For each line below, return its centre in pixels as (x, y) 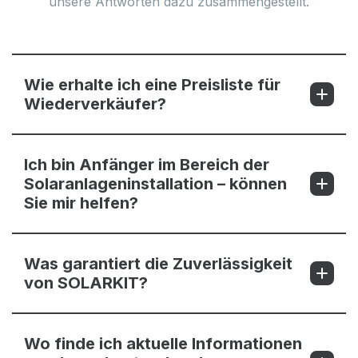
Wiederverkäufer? (95, 104)
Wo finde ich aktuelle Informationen (163, 344)
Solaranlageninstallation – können (155, 184)
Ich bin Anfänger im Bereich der (147, 165)
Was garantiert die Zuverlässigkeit (158, 264)
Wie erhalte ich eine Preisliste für (152, 85)
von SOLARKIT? (86, 283)
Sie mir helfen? (81, 203)
